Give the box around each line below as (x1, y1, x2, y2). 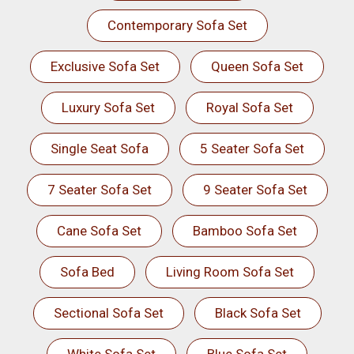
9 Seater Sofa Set (202, 182, 307, 198)
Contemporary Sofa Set (107, 17, 247, 33)
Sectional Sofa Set (53, 305, 164, 321)
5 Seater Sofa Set (199, 141, 304, 156)
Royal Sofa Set (205, 100, 293, 115)
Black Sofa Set (214, 305, 301, 321)
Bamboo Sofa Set (193, 223, 297, 239)
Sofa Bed (60, 264, 115, 280)
